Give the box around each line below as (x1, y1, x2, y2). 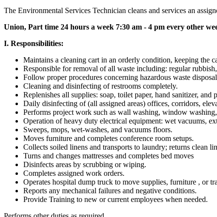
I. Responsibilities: (4, 39, 63, 47)
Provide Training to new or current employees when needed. (23, 195, 208, 203)
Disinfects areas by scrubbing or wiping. (23, 160, 146, 169)
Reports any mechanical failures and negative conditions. (23, 186, 197, 195)
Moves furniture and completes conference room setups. (23, 134, 194, 142)
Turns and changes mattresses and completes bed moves (23, 151, 194, 160)
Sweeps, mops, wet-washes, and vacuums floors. (23, 125, 172, 134)
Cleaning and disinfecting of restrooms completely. (23, 81, 178, 90)
